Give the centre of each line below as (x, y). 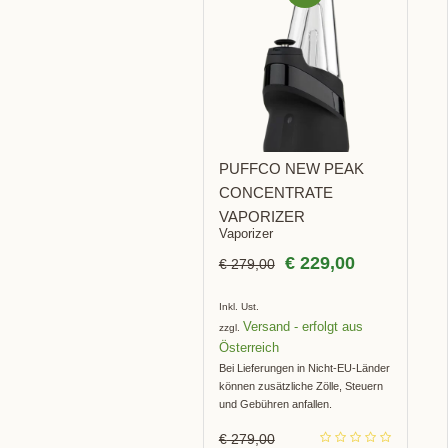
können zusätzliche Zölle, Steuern (300, 386)
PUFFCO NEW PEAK (291, 169)
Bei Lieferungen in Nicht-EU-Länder (304, 368)
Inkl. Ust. (238, 307)
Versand (266, 327)
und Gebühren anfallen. (275, 404)
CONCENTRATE (275, 193)
